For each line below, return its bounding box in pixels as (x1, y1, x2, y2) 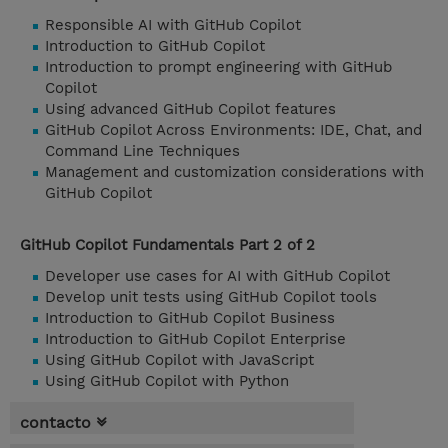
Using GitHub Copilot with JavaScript (45, 351, 314, 370)
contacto (20, 413, 91, 433)
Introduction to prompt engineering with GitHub (45, 58, 392, 77)
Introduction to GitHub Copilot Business (45, 309, 335, 328)
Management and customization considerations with (45, 163, 424, 182)
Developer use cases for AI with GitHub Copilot (45, 267, 390, 286)
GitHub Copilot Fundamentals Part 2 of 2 (20, 236, 315, 255)
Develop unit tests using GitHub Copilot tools (45, 288, 377, 307)
